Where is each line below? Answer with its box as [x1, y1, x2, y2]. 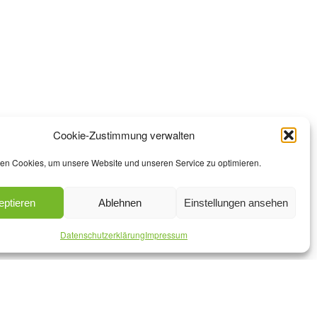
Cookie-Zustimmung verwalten [52, 127, 195, 142]
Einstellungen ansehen [183, 196, 288, 209]
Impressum [144, 229, 188, 241]
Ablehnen [98, 196, 142, 209]
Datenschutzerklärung [59, 229, 145, 241]
